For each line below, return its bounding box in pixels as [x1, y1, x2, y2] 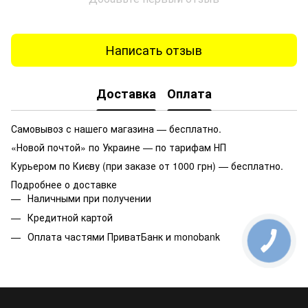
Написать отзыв [106, 41, 202, 59]
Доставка [96, 85, 156, 103]
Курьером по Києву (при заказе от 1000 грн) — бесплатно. [11, 158, 283, 173]
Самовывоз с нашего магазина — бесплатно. [11, 121, 221, 135]
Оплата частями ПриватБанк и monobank [27, 230, 220, 244]
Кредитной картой [27, 210, 113, 224]
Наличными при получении [27, 190, 151, 205]
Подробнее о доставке [11, 177, 117, 191]
